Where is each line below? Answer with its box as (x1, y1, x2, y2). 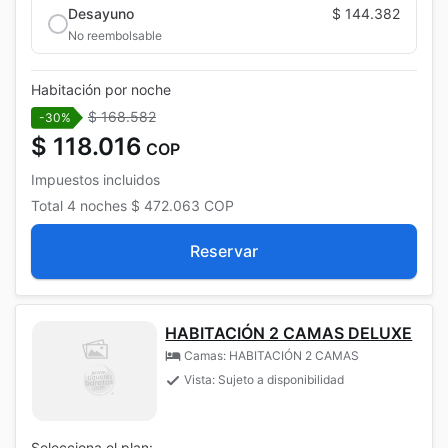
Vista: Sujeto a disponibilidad (184, 371, 345, 387)
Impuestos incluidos (31, 170, 160, 188)
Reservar (189, 240, 259, 261)
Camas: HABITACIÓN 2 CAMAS (184, 347, 360, 363)
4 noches (67, 196, 127, 214)
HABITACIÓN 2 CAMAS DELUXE (165, 322, 413, 343)
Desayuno (68, 4, 134, 22)
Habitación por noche (31, 80, 171, 98)
